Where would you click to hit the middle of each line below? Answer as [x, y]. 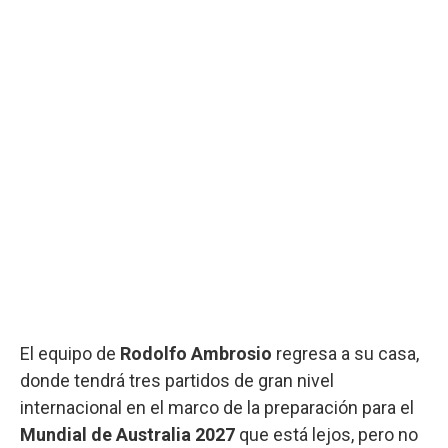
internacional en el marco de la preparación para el [217, 407]
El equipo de [70, 353]
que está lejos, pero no [326, 434]
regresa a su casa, [345, 353]
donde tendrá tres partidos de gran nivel [177, 380]
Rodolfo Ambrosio [196, 353]
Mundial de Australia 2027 [127, 434]
